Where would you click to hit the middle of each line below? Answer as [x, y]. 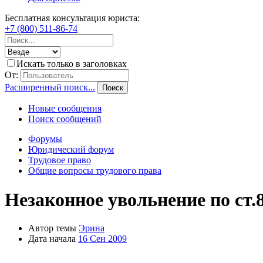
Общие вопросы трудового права [95, 171]
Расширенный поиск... [50, 87]
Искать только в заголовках [72, 64]
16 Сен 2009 [102, 239]
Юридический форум [71, 150]
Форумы [45, 139]
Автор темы [52, 228]
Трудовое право [60, 160]
